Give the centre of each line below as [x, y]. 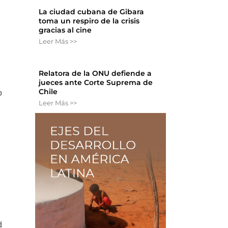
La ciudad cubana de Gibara [92, 12]
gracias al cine [65, 30]
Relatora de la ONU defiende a [95, 74]
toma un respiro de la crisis [89, 21]
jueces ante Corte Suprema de [96, 83]
